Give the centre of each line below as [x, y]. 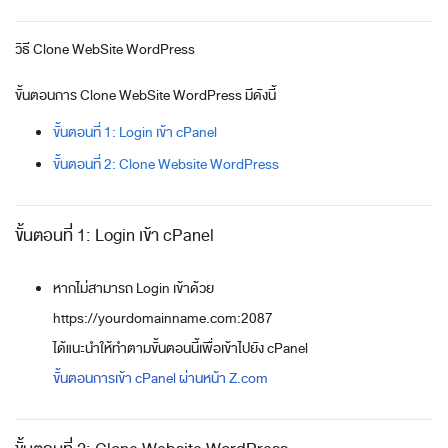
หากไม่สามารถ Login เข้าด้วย [133, 288]
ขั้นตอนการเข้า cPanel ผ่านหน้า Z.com [160, 378]
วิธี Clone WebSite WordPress [105, 49]
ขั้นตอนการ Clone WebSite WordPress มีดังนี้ [145, 95]
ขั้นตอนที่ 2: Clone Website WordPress [166, 164]
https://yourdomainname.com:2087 [163, 318]
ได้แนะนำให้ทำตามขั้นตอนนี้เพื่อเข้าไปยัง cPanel [180, 348]
